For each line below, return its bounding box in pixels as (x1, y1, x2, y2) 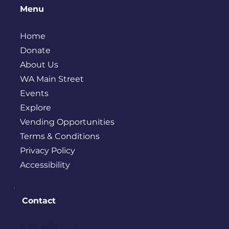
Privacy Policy (19, 145, 75, 155)
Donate (19, 45, 51, 55)
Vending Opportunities (19, 117, 114, 127)
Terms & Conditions (19, 131, 100, 141)
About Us (19, 59, 58, 70)
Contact (21, 196, 56, 206)
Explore (19, 102, 51, 112)
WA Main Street (19, 74, 84, 84)
